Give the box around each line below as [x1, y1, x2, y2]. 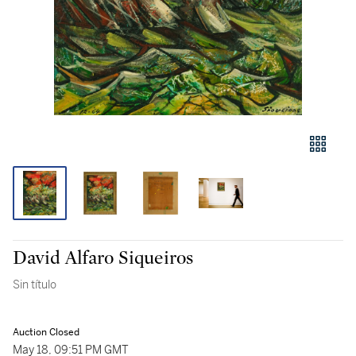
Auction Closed [13, 326, 79, 339]
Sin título [13, 277, 56, 292]
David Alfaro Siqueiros [13, 249, 193, 268]
